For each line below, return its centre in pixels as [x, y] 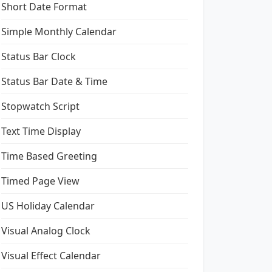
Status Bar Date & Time [54, 81]
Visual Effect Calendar [51, 256]
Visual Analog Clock [46, 231]
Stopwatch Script [40, 106]
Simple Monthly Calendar [59, 32]
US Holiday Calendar [48, 206]
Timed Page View [40, 181]
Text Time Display [41, 131]
